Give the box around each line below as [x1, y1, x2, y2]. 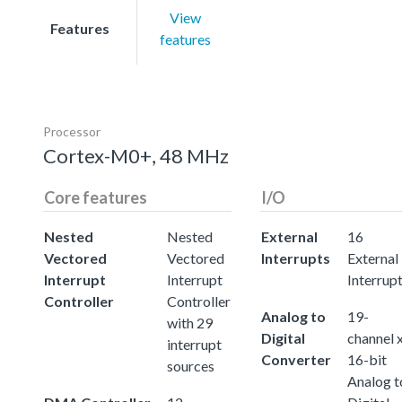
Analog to [261, 307, 326, 325]
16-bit [347, 350, 387, 368]
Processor [43, 123, 100, 139]
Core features [44, 187, 147, 207]
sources [167, 356, 214, 374]
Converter [261, 350, 331, 368]
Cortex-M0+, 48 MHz [43, 143, 229, 168]
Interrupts [261, 249, 330, 267]
